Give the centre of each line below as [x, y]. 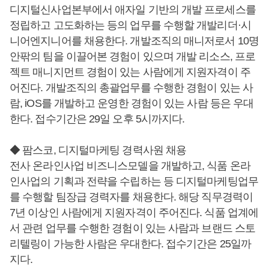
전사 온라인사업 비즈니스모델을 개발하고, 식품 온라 [130, 166]
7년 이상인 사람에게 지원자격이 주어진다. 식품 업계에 [134, 213]
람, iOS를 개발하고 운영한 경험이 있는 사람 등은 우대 [132, 104]
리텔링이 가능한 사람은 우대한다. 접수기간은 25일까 [130, 244]
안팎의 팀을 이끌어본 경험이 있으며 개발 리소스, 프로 [133, 57]
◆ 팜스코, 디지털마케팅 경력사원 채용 [98, 150]
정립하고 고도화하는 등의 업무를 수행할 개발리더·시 [130, 26]
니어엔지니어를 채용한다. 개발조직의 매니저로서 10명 [134, 41]
